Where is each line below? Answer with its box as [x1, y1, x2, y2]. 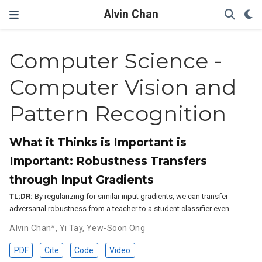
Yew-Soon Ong [87, 223, 146, 233]
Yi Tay [59, 223, 83, 233]
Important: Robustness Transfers [9, 154, 208, 168]
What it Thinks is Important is [9, 135, 187, 149]
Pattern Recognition [9, 101, 227, 127]
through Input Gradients [9, 173, 154, 187]
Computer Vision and [9, 74, 237, 101]
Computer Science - [9, 48, 223, 74]
